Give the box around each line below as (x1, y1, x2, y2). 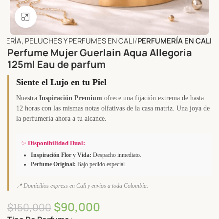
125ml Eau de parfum (7, 57, 106, 71)
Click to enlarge (36, 12, 87, 22)
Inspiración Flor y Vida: (31, 151, 91, 158)
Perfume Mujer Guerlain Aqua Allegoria (7, 45, 192, 59)
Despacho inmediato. (91, 151, 141, 158)
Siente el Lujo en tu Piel (16, 77, 107, 87)
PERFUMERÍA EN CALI (137, 35, 212, 46)
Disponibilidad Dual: (28, 139, 85, 147)
